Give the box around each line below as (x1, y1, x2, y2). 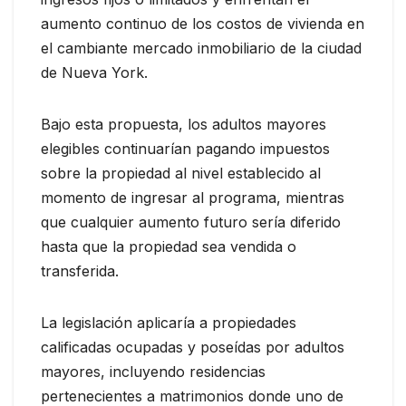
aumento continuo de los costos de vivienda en (41, 14, 364, 33)
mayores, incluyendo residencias (41, 362, 266, 381)
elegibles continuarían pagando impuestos (41, 139, 330, 158)
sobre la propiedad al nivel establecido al (41, 163, 321, 182)
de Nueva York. (41, 63, 148, 82)
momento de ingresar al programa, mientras (41, 188, 344, 207)
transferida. (41, 261, 119, 280)
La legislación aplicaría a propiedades (41, 313, 296, 332)
